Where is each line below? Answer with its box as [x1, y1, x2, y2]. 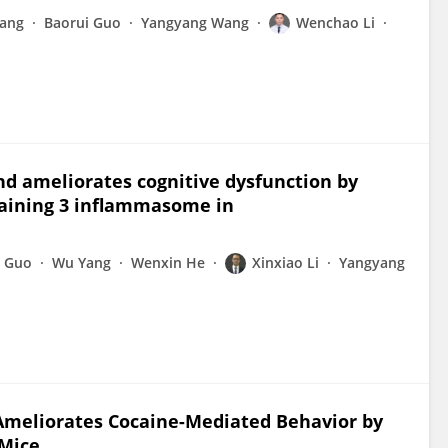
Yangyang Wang [141, 13, 249, 32]
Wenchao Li [296, 13, 375, 32]
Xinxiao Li [252, 253, 319, 272]
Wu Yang [52, 253, 111, 272]
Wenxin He [131, 253, 205, 272]
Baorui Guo [44, 13, 121, 32]
